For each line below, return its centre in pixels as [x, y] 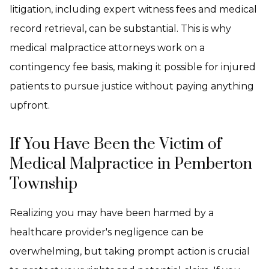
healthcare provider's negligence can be [107, 232]
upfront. [30, 105]
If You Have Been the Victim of [116, 144]
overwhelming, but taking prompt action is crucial [130, 251]
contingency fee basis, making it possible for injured [133, 67]
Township [44, 184]
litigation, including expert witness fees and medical [133, 9]
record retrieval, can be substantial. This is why [120, 29]
